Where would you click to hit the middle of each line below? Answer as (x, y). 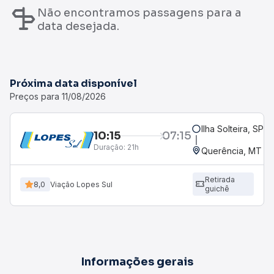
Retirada (220, 180)
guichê (217, 189)
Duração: (109, 147)
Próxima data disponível (73, 83)
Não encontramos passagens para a (139, 13)
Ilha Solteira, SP (232, 129)
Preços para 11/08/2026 (58, 96)
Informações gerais (137, 262)
